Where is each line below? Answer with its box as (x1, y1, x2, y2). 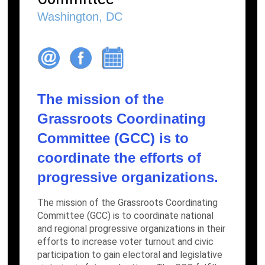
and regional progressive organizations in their (37, 223, 226, 234)
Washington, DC (37, 10, 123, 23)
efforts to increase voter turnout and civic (37, 236, 214, 247)
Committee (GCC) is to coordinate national (37, 210, 214, 221)
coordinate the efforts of (37, 150, 202, 166)
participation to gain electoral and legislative (37, 249, 223, 260)
